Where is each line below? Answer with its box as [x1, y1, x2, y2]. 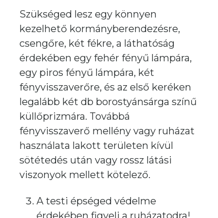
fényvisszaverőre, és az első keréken [19, 81, 191, 93]
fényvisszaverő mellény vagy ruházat [19, 125, 195, 137]
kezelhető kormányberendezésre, [19, 23, 180, 35]
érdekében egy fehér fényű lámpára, [19, 52, 192, 64]
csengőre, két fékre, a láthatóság [19, 37, 175, 49]
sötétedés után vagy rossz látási [19, 154, 172, 166]
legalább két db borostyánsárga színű [19, 96, 197, 108]
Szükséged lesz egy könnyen [19, 8, 157, 20]
